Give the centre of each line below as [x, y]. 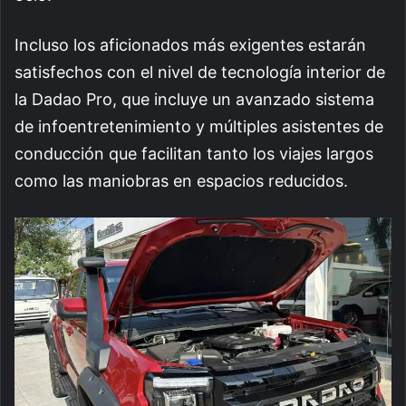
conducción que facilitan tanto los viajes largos [194, 154]
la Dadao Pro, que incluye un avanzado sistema [194, 100]
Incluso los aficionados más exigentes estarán [190, 45]
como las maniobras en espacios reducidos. [181, 181]
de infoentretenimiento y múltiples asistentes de [199, 127]
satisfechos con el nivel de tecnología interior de [200, 72]
